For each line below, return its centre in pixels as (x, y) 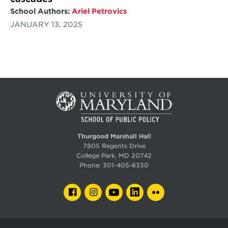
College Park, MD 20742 (114, 155)
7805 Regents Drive (114, 146)
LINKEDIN (160, 190)
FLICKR (176, 190)
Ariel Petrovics (99, 11)
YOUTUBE (138, 190)
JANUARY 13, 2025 (46, 24)
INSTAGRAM (122, 190)
